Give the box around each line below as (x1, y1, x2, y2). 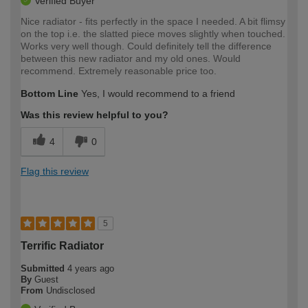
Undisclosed (46, 285, 95, 296)
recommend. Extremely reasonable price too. (21, 65, 217, 77)
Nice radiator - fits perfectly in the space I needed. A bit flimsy (21, 16, 285, 27)
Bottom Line (21, 88, 78, 100)
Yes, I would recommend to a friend (78, 88, 235, 100)
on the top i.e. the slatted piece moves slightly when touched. (21, 28, 285, 40)
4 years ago (67, 263, 114, 274)
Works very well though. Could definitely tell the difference (21, 41, 272, 52)
